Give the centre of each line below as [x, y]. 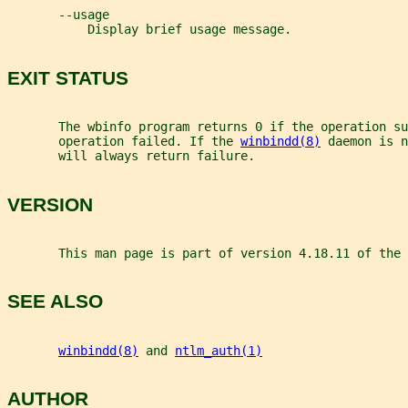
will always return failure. [131, 156]
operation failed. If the [124, 142]
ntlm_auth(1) [219, 350]
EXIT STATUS [68, 77]
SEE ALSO [55, 301]
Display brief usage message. [149, 30]
